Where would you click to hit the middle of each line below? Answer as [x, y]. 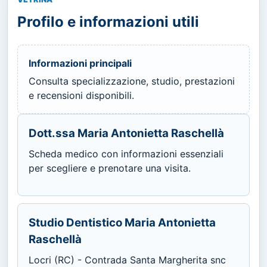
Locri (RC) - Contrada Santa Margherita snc [127, 260]
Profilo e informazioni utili [108, 21]
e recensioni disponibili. [81, 95]
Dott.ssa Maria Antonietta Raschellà [126, 133]
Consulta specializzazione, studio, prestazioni [132, 81]
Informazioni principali [80, 63]
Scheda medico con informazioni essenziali [126, 153]
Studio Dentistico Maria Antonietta [122, 222]
